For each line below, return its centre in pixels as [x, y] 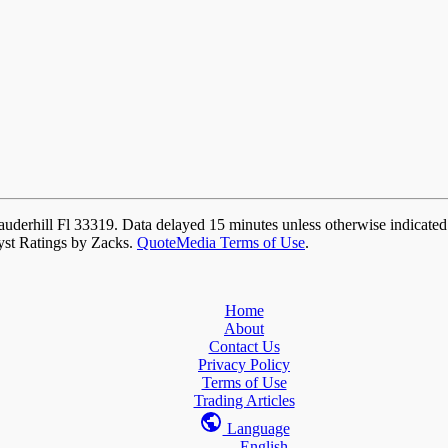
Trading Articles [244, 401]
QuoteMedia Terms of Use [221, 243]
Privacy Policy [244, 365]
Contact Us [244, 347]
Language [256, 429]
